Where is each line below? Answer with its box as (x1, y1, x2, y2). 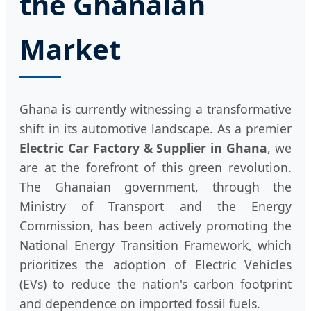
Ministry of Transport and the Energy (19, 197, 292, 215)
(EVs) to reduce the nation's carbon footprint (19, 275, 292, 292)
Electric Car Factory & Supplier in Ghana (19, 139, 268, 156)
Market (19, 29, 121, 68)
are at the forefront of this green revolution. (19, 158, 292, 176)
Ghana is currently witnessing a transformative (19, 100, 292, 117)
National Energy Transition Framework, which (19, 236, 292, 253)
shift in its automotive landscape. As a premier (19, 119, 292, 137)
